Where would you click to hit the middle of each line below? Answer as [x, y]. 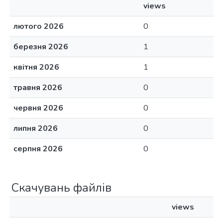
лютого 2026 [39, 26]
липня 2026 [36, 128]
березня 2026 [41, 47]
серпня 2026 [38, 149]
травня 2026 [38, 88]
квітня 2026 [36, 67]
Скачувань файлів [61, 188]
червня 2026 [38, 108]
